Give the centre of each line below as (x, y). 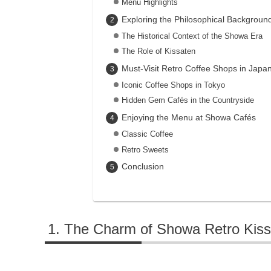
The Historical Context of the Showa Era (192, 36)
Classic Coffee (147, 134)
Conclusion (142, 167)
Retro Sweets (145, 149)
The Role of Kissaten (158, 51)
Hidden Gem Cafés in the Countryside (188, 100)
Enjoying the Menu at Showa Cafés (188, 118)
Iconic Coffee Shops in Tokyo (173, 85)
